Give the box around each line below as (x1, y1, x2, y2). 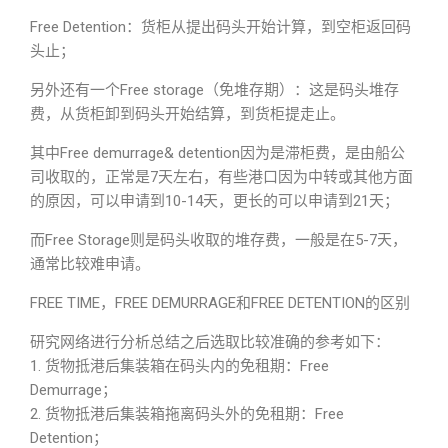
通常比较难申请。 (30, 255, 150, 273)
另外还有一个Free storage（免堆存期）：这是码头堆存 (30, 81, 399, 99)
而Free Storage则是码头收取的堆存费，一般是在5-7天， (30, 231, 407, 249)
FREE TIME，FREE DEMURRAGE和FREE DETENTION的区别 (30, 294, 410, 312)
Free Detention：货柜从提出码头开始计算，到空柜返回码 (30, 18, 411, 36)
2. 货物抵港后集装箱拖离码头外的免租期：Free (30, 405, 344, 423)
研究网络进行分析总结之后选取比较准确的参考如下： (30, 333, 390, 351)
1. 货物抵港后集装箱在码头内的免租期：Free (30, 357, 329, 375)
